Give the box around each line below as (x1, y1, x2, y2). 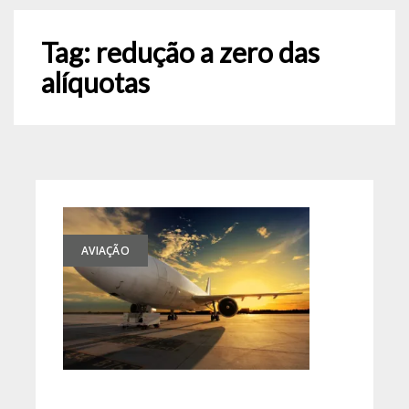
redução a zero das (96, 36, 320, 68)
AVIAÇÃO (81, 243, 130, 258)
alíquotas (41, 66, 150, 99)
